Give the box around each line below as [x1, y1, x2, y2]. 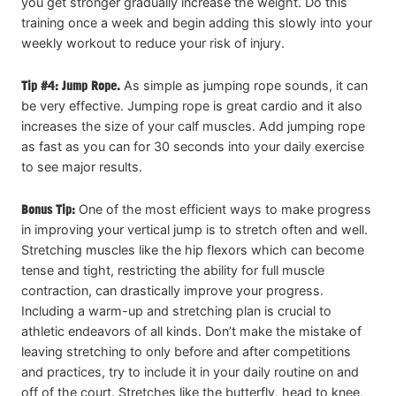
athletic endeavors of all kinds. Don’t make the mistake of [21, 323, 362, 339]
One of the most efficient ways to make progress [75, 201, 371, 217]
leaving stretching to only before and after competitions [21, 343, 351, 359]
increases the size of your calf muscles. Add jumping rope [21, 118, 365, 133]
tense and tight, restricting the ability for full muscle [21, 262, 324, 278]
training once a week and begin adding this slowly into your [21, 14, 372, 30]
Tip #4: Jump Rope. [21, 77, 120, 93]
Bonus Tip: [21, 201, 75, 217]
